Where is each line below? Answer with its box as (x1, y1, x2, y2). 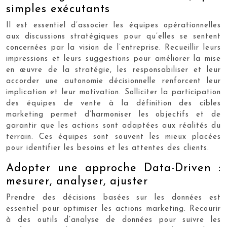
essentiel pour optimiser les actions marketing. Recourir (6, 205, 221, 213)
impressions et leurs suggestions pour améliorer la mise (6, 55, 221, 63)
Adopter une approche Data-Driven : (6, 163, 221, 174)
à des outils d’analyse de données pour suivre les (6, 216, 221, 224)
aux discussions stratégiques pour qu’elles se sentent (6, 33, 221, 41)
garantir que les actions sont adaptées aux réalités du (6, 122, 221, 130)
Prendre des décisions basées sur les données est (6, 194, 221, 202)
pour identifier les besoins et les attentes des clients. (6, 144, 209, 152)
